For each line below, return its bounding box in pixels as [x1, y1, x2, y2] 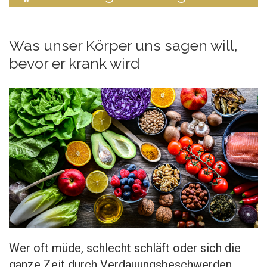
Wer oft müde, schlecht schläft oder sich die [9, 240, 241, 255]
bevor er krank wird [9, 54, 140, 73]
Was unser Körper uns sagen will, [9, 36, 238, 55]
